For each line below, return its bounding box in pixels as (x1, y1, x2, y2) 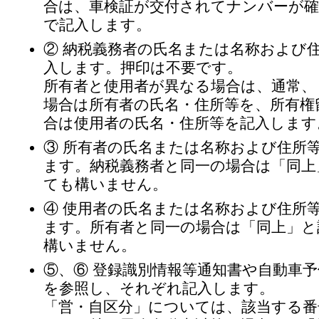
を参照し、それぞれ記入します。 (43, 279, 274, 297)
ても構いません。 (43, 175, 167, 193)
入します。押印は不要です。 (43, 58, 242, 76)
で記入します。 (43, 16, 151, 33)
